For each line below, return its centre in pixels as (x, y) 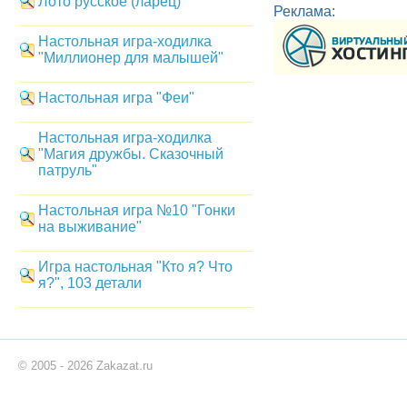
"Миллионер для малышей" (131, 57)
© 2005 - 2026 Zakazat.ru (85, 366)
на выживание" (90, 226)
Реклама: (304, 12)
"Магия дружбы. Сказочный (131, 154)
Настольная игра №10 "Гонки (137, 210)
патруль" (68, 170)
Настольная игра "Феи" (116, 97)
